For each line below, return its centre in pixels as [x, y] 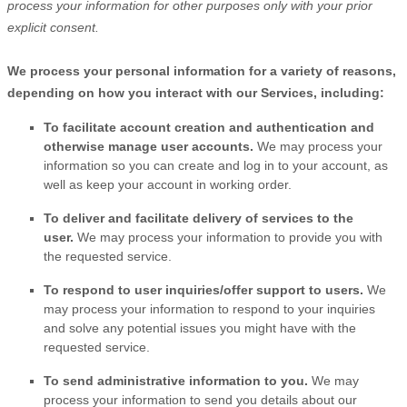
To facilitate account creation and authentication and [209, 127]
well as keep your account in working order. [168, 184]
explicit [27, 27]
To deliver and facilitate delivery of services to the [199, 218]
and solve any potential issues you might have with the [200, 328]
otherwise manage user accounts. [150, 146]
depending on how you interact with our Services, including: [196, 92]
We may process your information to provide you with [230, 237]
